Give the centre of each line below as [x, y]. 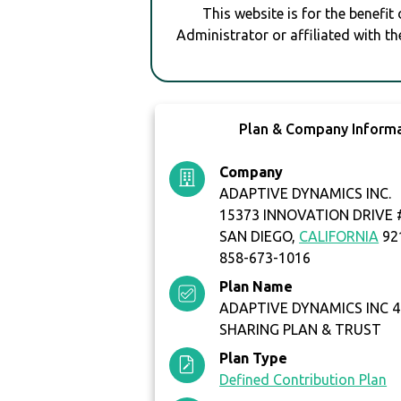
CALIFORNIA [339, 237]
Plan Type [254, 358]
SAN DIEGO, [260, 237]
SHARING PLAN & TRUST [301, 330]
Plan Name [256, 287]
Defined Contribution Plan [303, 380]
